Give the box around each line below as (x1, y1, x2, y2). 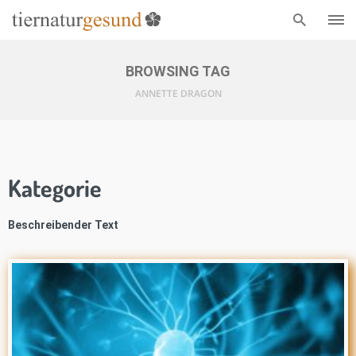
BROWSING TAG (126, 63, 230, 79)
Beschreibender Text (8, 219, 118, 231)
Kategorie (8, 172, 102, 203)
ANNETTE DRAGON (134, 87, 222, 100)
